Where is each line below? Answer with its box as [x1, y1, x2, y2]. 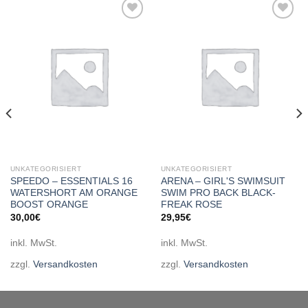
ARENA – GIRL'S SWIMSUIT [160, 176, 285, 187]
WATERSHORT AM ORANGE [10, 188, 137, 199]
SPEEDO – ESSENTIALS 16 [10, 176, 133, 187]
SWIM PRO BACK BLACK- [160, 188, 276, 199]
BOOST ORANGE [10, 199, 88, 210]
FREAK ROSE [160, 199, 222, 210]
